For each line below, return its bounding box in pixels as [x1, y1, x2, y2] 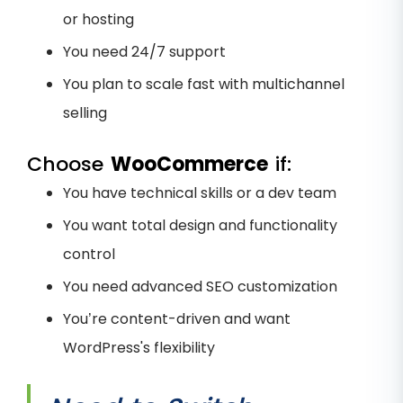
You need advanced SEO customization [63, 276, 337, 298]
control [63, 244, 115, 265]
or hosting [63, 9, 134, 31]
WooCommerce [110, 150, 268, 179]
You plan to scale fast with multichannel [63, 74, 345, 95]
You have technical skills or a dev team [63, 183, 336, 204]
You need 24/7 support [63, 41, 226, 63]
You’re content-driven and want [63, 309, 291, 330]
